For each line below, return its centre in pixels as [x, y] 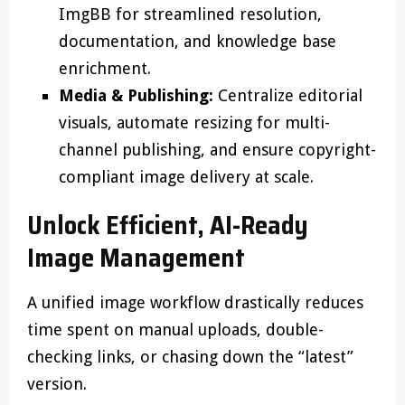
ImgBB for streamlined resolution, [190, 14]
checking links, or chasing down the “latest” [190, 357]
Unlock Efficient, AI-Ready [168, 225]
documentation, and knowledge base [198, 41]
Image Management [136, 258]
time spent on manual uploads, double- [175, 330]
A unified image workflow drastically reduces [195, 302]
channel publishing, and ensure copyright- [217, 150]
